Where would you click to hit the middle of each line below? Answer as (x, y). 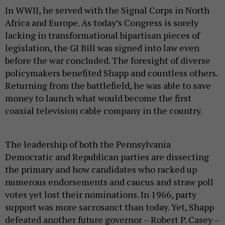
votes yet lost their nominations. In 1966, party (101, 194)
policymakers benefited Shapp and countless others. (111, 73)
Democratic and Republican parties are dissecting (107, 156)
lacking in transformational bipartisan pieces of (102, 35)
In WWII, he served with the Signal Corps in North (107, 10)
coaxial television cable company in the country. (105, 110)
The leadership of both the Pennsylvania (88, 144)
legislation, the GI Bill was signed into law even (102, 47)
